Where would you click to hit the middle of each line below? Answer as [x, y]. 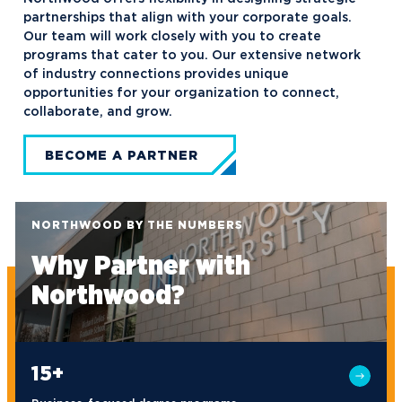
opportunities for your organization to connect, [181, 94]
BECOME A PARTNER [122, 157]
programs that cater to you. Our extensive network [192, 56]
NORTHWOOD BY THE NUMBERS [137, 226]
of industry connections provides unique [156, 75]
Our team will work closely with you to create [172, 37]
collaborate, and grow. [98, 113]
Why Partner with [141, 265]
